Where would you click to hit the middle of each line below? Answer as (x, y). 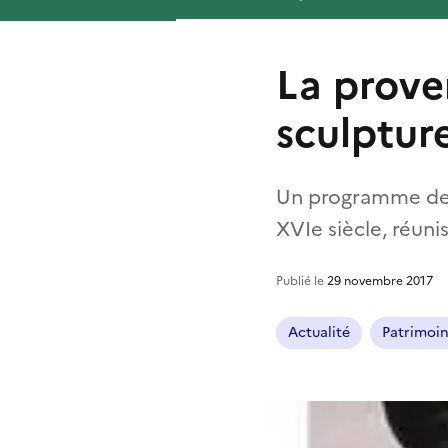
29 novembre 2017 (380, 280)
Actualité (319, 332)
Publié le (301, 280)
